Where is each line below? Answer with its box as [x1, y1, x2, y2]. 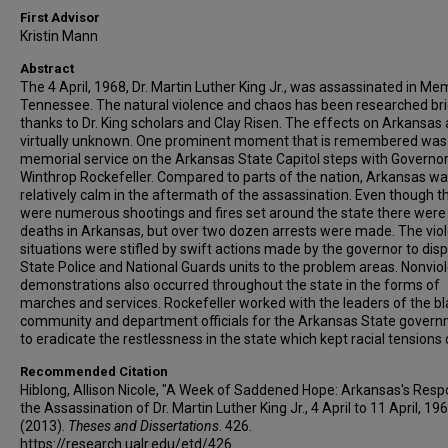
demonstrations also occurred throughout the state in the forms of [20, 277, 440, 293]
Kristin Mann [20, 28, 98, 44]
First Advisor [20, 10, 100, 25]
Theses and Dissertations [68, 418, 219, 434]
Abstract [20, 61, 74, 76]
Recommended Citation [20, 364, 168, 379]
